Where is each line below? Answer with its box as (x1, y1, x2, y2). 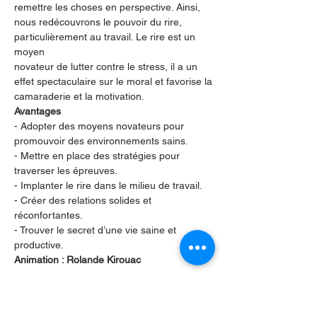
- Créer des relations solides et (14, 195, 154, 206)
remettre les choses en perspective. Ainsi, (14, 1, 200, 13)
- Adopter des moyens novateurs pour (14, 120, 187, 132)
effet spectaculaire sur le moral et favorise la (14, 76, 212, 87)
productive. (14, 239, 64, 250)
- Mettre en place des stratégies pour (14, 150, 183, 161)
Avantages (14, 105, 61, 117)
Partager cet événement (14, 294, 174, 311)
